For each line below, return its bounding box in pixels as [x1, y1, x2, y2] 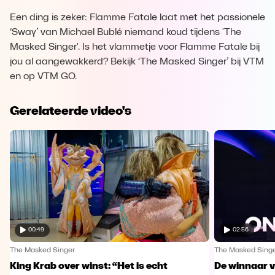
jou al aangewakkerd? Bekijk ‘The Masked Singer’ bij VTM [10, 57, 264, 67]
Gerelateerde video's [10, 103, 131, 118]
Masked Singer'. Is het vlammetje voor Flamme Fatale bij [10, 42, 260, 52]
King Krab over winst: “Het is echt [10, 261, 168, 271]
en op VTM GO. [10, 72, 77, 82]
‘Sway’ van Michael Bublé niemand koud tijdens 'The [10, 28, 241, 37]
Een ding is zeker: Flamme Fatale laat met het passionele [10, 13, 265, 23]
